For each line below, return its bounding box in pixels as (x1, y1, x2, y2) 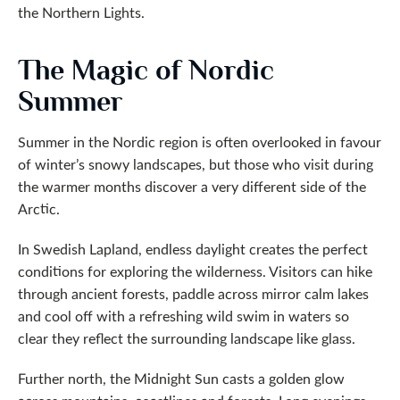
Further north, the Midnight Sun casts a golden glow (18, 369, 345, 387)
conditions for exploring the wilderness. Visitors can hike (18, 262, 372, 280)
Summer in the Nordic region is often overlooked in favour (18, 132, 381, 151)
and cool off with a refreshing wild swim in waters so (18, 306, 349, 325)
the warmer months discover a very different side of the (18, 177, 366, 196)
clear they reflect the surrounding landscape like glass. (18, 329, 355, 347)
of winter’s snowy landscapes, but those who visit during (18, 154, 373, 173)
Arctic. (18, 199, 60, 218)
